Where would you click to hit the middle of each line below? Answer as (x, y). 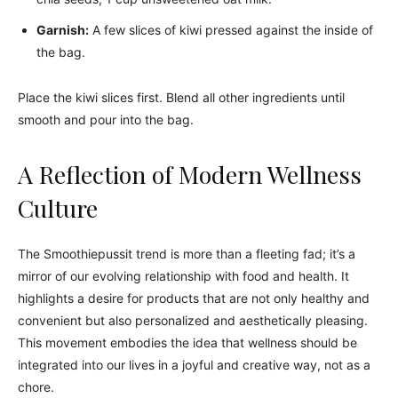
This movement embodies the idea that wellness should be (187, 342)
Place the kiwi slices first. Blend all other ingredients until (181, 97)
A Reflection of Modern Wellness (190, 174)
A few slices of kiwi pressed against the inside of (231, 30)
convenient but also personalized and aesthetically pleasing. (193, 320)
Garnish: (63, 30)
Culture (58, 208)
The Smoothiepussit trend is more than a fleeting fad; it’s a (187, 254)
